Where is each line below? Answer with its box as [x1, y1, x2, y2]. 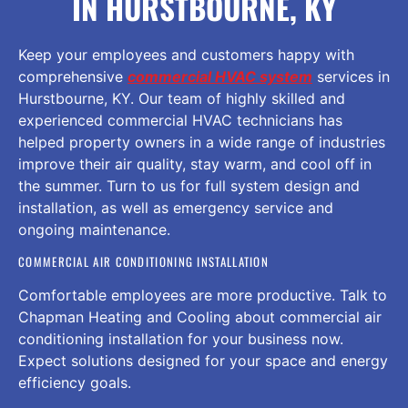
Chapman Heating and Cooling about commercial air [18, 308, 382, 327]
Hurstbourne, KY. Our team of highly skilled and [18, 89, 345, 107]
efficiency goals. [18, 373, 131, 393]
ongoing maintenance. [18, 220, 170, 239]
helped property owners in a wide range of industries [18, 133, 385, 151]
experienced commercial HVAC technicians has [18, 111, 342, 129]
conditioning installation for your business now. [18, 330, 343, 349]
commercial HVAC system [127, 67, 312, 86]
